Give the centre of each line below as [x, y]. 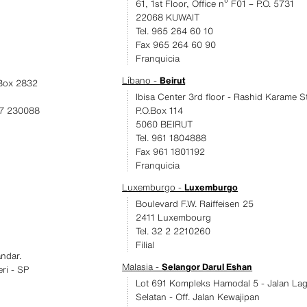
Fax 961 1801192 [171, 152]
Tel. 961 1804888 [171, 138]
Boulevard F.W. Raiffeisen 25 [195, 204]
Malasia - [142, 267]
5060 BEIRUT [164, 124]
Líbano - [141, 81]
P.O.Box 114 [160, 111]
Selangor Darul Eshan [207, 267]
